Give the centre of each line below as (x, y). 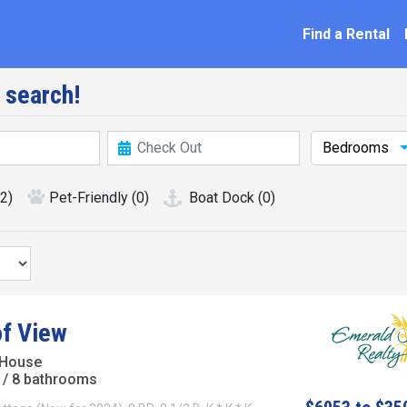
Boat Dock (222, 198)
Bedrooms (358, 148)
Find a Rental (346, 34)
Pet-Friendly (89, 198)
